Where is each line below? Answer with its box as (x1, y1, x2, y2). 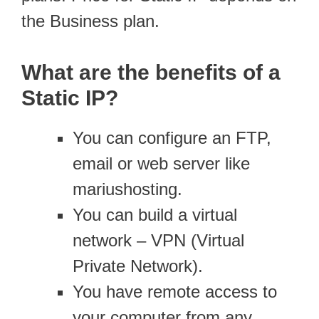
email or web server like (73, 153, 250, 173)
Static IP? (21, 85, 118, 110)
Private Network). (73, 256, 203, 276)
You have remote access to (73, 281, 277, 301)
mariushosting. (73, 179, 182, 199)
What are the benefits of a (21, 60, 281, 84)
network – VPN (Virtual (73, 230, 244, 250)
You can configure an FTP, (73, 127, 271, 147)
